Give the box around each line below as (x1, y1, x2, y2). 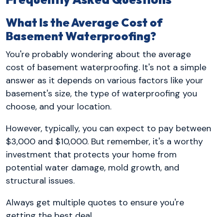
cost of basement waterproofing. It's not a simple (6, 61, 206, 73)
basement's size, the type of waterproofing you (6, 87, 197, 99)
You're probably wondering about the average (6, 48, 191, 60)
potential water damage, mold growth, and (6, 161, 179, 173)
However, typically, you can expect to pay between (6, 122, 211, 134)
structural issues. (6, 174, 75, 186)
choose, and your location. (6, 100, 111, 112)
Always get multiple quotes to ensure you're (6, 196, 184, 208)
